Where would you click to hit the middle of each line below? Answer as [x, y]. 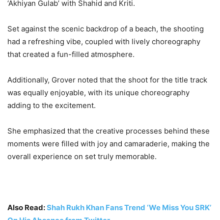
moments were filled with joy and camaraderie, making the [109, 143]
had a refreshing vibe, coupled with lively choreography [104, 41]
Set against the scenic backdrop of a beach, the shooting [106, 28]
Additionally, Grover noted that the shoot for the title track [107, 80]
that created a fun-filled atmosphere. [71, 54]
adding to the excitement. [52, 105]
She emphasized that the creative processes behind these [109, 131]
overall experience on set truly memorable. [82, 156]
